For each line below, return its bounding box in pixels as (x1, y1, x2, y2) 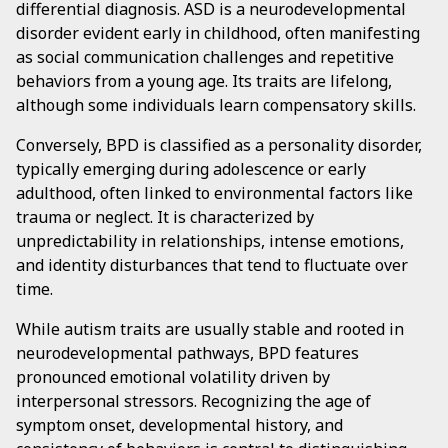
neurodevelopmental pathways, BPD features (16, 342, 359, 364)
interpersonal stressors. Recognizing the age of (16, 390, 371, 412)
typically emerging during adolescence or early (16, 158, 366, 180)
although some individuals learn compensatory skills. (16, 94, 416, 116)
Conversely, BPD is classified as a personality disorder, (16, 134, 422, 156)
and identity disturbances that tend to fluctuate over (16, 254, 408, 276)
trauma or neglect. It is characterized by (16, 206, 314, 228)
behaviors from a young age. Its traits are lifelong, (16, 70, 392, 92)
